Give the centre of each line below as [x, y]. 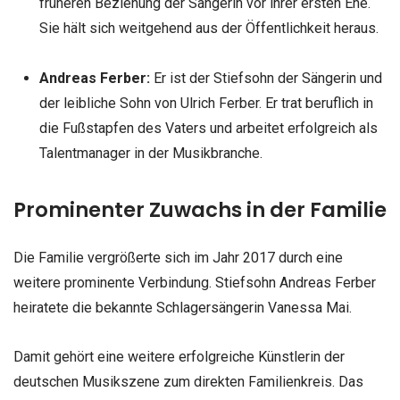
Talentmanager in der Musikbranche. [150, 153]
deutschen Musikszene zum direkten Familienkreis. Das [188, 381]
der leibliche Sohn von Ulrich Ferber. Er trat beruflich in [206, 103]
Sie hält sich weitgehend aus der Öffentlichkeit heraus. [208, 29]
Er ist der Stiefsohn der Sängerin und [266, 78]
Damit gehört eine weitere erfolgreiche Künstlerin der [179, 356]
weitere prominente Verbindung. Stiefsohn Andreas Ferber [195, 282]
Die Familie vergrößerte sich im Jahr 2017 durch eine [178, 257]
